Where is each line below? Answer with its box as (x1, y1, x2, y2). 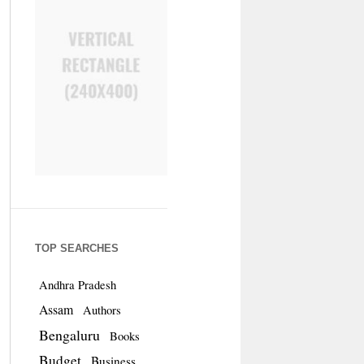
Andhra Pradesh (38, 276, 116, 292)
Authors (82, 301, 121, 318)
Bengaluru (38, 324, 100, 344)
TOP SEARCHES (34, 241, 119, 254)
